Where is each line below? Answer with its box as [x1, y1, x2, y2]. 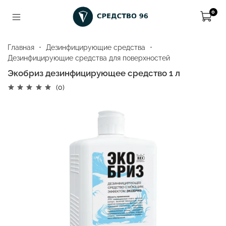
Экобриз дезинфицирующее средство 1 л [8, 68, 180, 78]
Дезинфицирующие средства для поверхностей [8, 53, 170, 62]
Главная [8, 43, 34, 51]
